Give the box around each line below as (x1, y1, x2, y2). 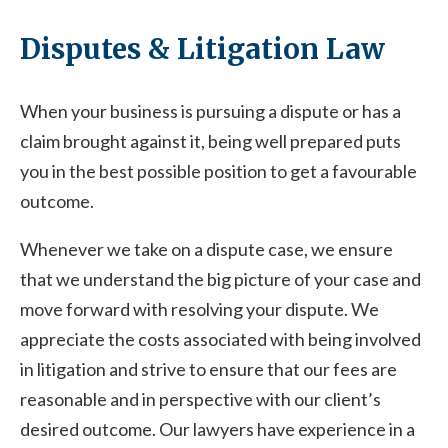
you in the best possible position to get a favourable (20, 160, 417, 182)
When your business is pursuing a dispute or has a (20, 100, 401, 122)
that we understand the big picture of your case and (20, 268, 421, 290)
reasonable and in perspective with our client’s (20, 388, 381, 410)
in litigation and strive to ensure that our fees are (20, 358, 397, 380)
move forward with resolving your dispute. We (20, 298, 379, 320)
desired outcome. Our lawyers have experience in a (20, 418, 415, 440)
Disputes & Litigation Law (20, 31, 385, 67)
